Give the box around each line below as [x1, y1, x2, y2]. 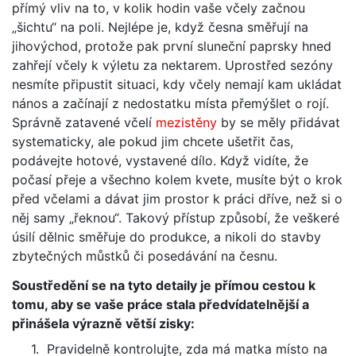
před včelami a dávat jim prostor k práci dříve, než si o [12, 190, 342, 207]
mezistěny [156, 114, 217, 130]
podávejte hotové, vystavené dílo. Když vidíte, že [12, 152, 308, 168]
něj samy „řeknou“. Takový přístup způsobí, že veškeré [12, 209, 339, 226]
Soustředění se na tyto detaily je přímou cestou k [12, 277, 315, 294]
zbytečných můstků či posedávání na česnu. [12, 247, 277, 264]
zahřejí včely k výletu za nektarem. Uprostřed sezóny [12, 56, 333, 73]
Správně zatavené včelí [12, 114, 156, 130]
